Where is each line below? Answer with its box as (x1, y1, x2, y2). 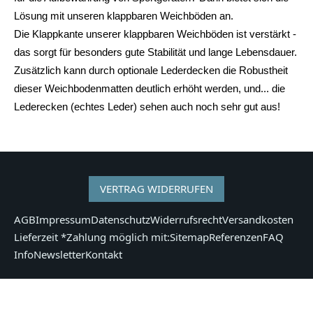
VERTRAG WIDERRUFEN (100, 182, 213, 196)
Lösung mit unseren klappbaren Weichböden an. (14, 9, 233, 22)
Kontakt (85, 247, 122, 261)
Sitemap (170, 229, 209, 244)
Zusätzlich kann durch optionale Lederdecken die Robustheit (14, 64, 288, 76)
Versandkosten (222, 212, 293, 226)
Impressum (36, 212, 91, 226)
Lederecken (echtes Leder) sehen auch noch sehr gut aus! (14, 100, 280, 112)
